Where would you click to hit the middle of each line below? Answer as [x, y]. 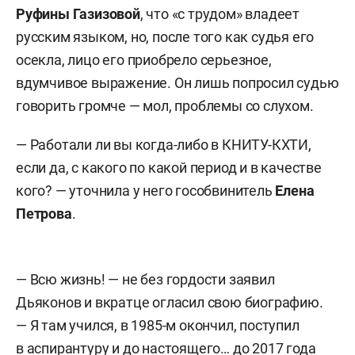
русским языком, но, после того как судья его [165, 36]
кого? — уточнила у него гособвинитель [146, 190]
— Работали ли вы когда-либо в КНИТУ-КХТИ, [164, 144]
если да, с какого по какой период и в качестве [169, 167]
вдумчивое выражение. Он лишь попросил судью [177, 82]
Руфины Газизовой [78, 13]
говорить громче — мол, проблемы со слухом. [165, 105]
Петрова [44, 213]
